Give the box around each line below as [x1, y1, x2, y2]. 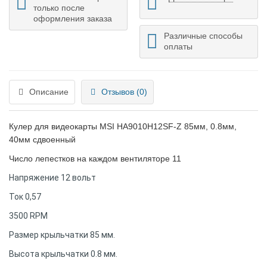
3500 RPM [9, 211, 48, 221]
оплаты [164, 42, 193, 51]
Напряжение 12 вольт [9, 173, 96, 182]
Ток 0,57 [9, 192, 41, 201]
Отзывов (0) [101, 87, 147, 97]
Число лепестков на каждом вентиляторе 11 [9, 154, 181, 163]
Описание [29, 87, 69, 97]
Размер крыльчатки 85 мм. [9, 230, 115, 240]
